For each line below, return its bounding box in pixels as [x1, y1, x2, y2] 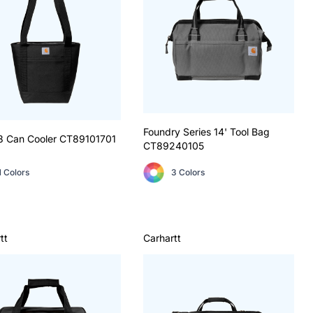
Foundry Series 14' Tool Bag [143, 125, 270, 138]
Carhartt [143, 231, 182, 244]
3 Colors [171, 166, 205, 177]
